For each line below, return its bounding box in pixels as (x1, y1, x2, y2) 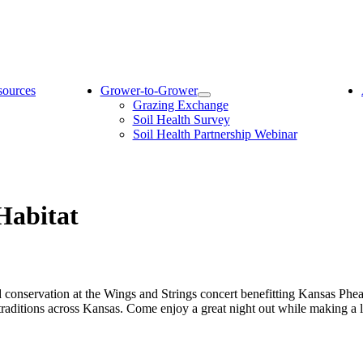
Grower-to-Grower (100, 83, 198, 97)
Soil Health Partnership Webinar (132, 127, 297, 141)
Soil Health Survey (132, 113, 230, 126)
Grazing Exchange (132, 98, 228, 112)
